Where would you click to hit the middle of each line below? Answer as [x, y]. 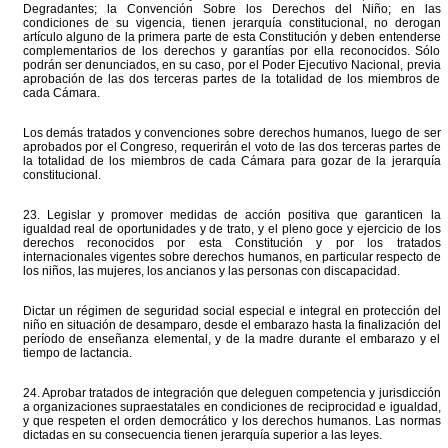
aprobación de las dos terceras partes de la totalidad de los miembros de [231, 79]
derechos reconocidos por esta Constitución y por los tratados [231, 243]
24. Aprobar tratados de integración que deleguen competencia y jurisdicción [231, 393]
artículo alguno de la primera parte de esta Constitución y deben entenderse [231, 37]
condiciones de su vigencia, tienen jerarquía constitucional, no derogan [231, 23]
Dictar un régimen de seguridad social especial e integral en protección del [231, 311]
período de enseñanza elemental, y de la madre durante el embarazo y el [231, 339]
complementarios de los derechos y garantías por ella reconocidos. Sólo [231, 51]
